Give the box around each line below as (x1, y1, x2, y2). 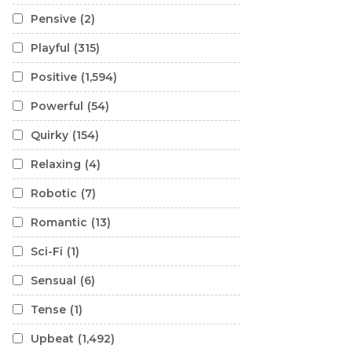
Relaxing (31, 157, 81, 171)
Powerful (31, 99, 83, 113)
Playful (31, 41, 70, 55)
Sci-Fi (31, 244, 63, 258)
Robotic (31, 186, 77, 200)
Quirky (31, 128, 68, 142)
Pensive (31, 12, 76, 26)
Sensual (31, 273, 76, 288)
